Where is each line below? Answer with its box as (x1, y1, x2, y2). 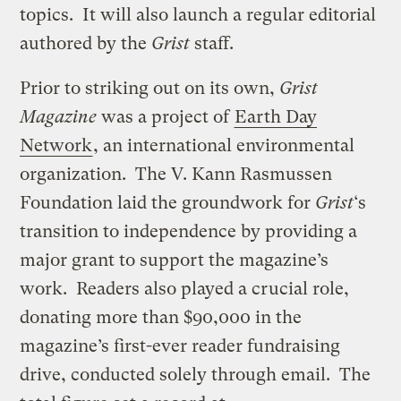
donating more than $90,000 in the (20, 306, 303, 328)
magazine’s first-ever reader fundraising (20, 335, 341, 356)
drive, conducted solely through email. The (20, 363, 371, 385)
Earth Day (235, 106, 318, 127)
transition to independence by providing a (20, 220, 358, 242)
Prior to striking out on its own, (20, 77, 280, 98)
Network (20, 134, 93, 156)
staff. (190, 32, 235, 54)
